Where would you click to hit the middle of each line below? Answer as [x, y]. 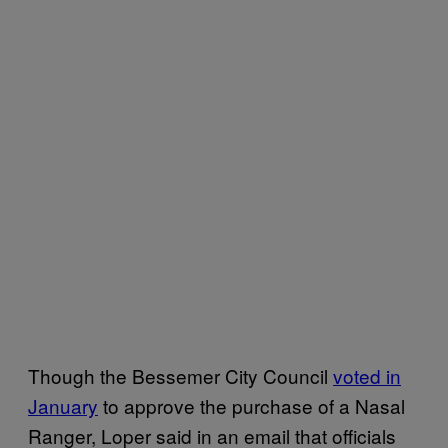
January [63, 405]
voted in [367, 375]
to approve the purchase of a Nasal [251, 405]
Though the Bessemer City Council [180, 375]
